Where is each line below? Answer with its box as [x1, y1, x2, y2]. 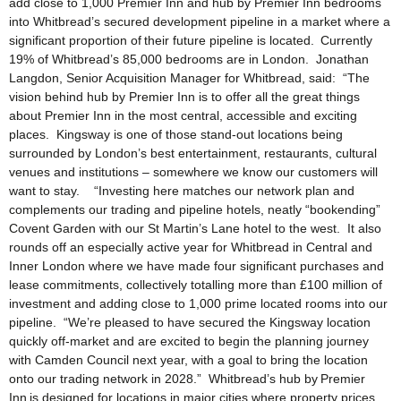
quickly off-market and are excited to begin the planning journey [9, 333, 369, 348]
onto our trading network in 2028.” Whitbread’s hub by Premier [9, 371, 365, 386]
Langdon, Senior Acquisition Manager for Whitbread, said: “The [9, 70, 370, 85]
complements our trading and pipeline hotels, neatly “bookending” [9, 201, 380, 217]
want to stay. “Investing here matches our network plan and [9, 183, 354, 198]
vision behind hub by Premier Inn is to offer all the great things [9, 89, 360, 104]
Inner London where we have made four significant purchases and [9, 258, 384, 273]
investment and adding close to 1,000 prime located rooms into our [9, 295, 388, 311]
